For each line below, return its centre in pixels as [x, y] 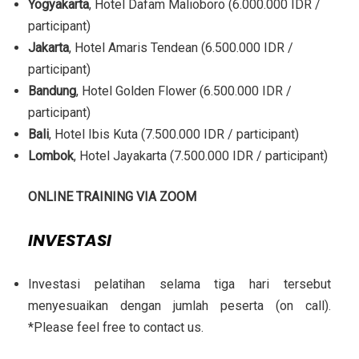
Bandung [52, 91]
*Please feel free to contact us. [116, 327]
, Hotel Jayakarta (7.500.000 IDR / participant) [201, 155]
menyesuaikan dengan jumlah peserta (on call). [179, 305]
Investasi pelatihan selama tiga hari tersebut [179, 284]
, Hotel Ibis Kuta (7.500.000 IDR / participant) [174, 134]
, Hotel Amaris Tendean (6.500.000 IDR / [181, 47]
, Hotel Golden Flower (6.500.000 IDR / [184, 91]
